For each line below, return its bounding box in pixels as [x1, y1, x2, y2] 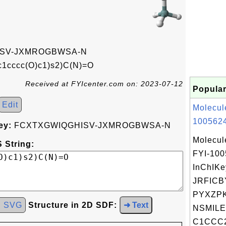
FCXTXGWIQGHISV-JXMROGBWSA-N [12, 121, 171, 130]
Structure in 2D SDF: [28, 201, 117, 209]
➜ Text [124, 201, 148, 209]
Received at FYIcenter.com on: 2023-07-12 [25, 80, 183, 88]
